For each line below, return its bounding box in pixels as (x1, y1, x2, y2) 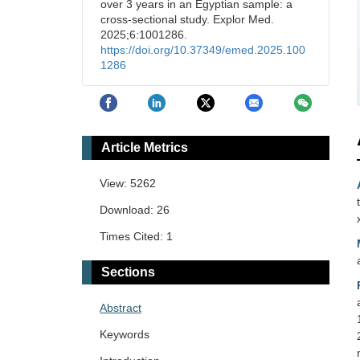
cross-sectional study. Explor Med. (100, 13, 274, 26)
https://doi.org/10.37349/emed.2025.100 (100, 43, 305, 56)
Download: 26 (100, 203, 170, 217)
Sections (101, 265, 155, 280)
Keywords (100, 328, 149, 342)
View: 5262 (100, 177, 156, 190)
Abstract (100, 301, 141, 315)
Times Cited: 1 (100, 230, 173, 243)
